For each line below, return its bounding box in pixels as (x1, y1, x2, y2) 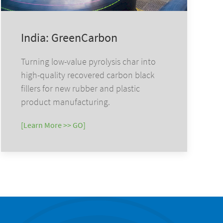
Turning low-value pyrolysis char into (21, 55, 156, 67)
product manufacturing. (21, 96, 111, 108)
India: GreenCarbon (21, 29, 118, 45)
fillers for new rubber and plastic (21, 82, 140, 94)
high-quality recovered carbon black (21, 69, 155, 81)
